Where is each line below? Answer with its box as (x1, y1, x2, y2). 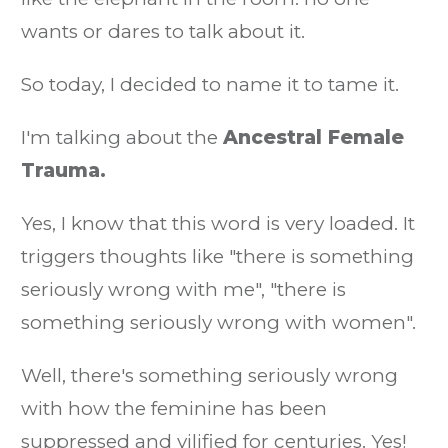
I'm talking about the (21, 126, 223, 149)
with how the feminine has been (21, 397, 327, 420)
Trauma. (21, 159, 106, 182)
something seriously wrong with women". (21, 311, 416, 334)
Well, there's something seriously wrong (21, 364, 398, 387)
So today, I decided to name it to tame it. (21, 73, 399, 96)
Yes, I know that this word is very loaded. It (21, 212, 415, 235)
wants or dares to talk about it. (21, 20, 305, 43)
